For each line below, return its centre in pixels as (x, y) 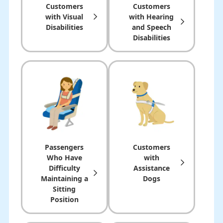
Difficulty (64, 168)
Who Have (64, 158)
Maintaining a (64, 179)
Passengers (64, 147)
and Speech (151, 27)
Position (64, 200)
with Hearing (152, 17)
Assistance (151, 168)
